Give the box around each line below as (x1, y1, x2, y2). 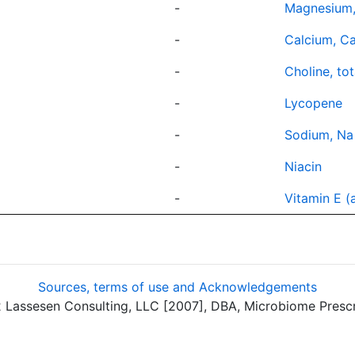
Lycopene (284, 95, 342, 111)
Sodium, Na (284, 127, 353, 143)
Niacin (284, 158, 322, 174)
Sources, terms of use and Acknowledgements (38, 279, 317, 295)
